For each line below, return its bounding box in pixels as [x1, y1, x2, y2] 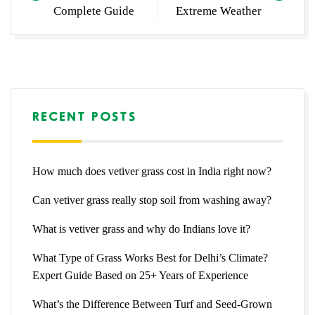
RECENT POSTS [32, 108, 136, 124]
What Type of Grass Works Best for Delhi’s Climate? [32, 252, 268, 264]
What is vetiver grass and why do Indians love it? [32, 223, 250, 236]
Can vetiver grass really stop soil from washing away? [32, 194, 271, 207]
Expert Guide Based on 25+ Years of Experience [32, 269, 248, 282]
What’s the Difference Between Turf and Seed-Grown [32, 298, 272, 311]
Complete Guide [53, 4, 134, 18]
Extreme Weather [176, 4, 262, 18]
